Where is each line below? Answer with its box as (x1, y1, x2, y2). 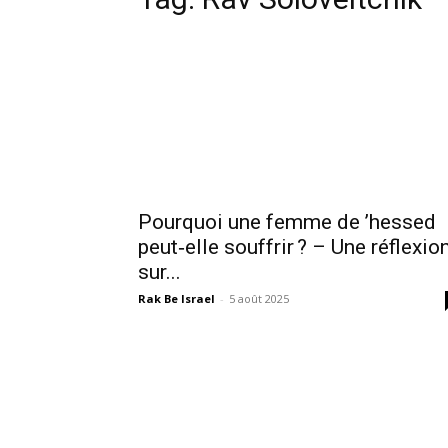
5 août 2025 (229, 291, 289, 306)
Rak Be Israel (138, 291, 215, 306)
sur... (138, 260, 181, 284)
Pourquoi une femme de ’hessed (138, 210, 436, 234)
